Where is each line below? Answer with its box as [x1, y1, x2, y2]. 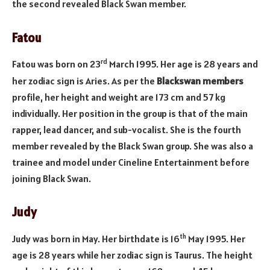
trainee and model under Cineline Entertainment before [12, 155, 250, 168]
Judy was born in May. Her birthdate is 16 [12, 232, 180, 245]
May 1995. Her [186, 232, 245, 245]
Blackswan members [157, 74, 243, 87]
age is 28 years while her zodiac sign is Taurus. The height [12, 248, 253, 261]
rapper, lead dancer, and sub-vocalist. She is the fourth [12, 123, 241, 136]
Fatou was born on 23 [12, 58, 101, 71]
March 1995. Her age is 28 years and [107, 58, 258, 71]
